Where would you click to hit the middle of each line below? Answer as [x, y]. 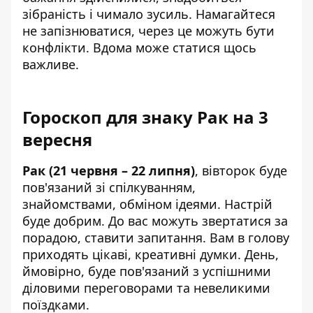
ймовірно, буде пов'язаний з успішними [147, 271]
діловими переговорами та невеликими [146, 287]
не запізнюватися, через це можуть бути [148, 30]
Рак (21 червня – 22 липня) [109, 170]
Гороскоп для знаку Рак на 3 [145, 117]
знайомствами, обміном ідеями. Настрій [147, 204]
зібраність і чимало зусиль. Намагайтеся [149, 14]
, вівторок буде [241, 170]
